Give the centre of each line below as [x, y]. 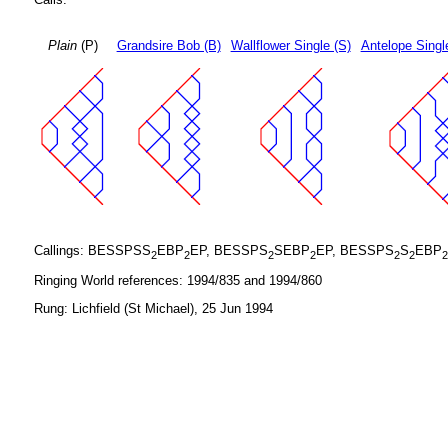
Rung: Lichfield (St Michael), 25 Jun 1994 [153, 309]
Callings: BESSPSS [92, 250]
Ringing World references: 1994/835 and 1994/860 [177, 281]
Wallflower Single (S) [290, 46]
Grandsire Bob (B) [168, 46]
